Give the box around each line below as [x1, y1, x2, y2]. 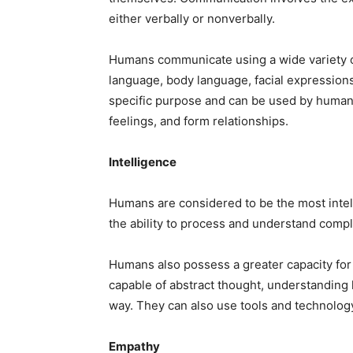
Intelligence [109, 154, 176, 169]
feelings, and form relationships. [109, 113, 288, 128]
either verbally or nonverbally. [109, 11, 275, 26]
